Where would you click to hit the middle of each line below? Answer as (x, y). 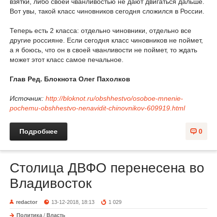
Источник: (28, 98)
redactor (27, 202)
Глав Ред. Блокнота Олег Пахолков (70, 79)
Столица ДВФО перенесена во (107, 168)
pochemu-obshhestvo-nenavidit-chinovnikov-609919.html (97, 108)
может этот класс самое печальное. (67, 59)
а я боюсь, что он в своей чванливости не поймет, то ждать (103, 50)
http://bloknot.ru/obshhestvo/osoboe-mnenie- (114, 98)
